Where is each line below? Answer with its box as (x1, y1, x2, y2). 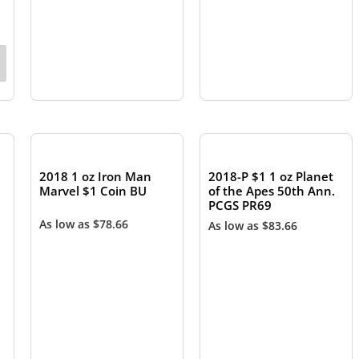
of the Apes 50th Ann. (208, 183, 336, 200)
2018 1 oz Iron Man (39, 168, 152, 185)
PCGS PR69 (208, 197, 272, 214)
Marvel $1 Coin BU (39, 183, 147, 200)
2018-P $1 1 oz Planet (208, 168, 334, 185)
